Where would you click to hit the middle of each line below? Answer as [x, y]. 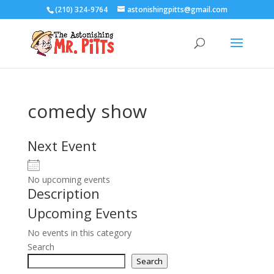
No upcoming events [68, 180]
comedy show [87, 111]
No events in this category [79, 233]
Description [63, 193]
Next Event [62, 146]
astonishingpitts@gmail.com [177, 9]
